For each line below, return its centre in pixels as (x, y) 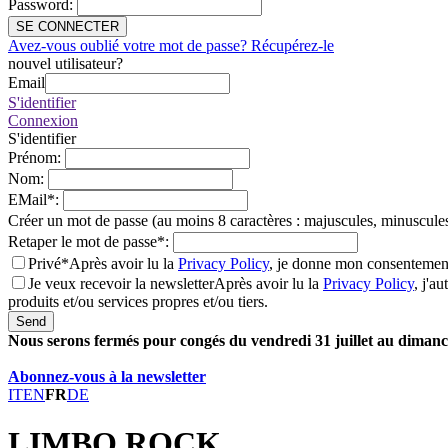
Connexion (43, 120)
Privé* (48, 263)
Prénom (32, 157)
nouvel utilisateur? (65, 63)
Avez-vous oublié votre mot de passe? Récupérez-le (171, 45)
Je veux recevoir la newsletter (121, 283)
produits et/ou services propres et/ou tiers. (138, 301)
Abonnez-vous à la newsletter (107, 376)
